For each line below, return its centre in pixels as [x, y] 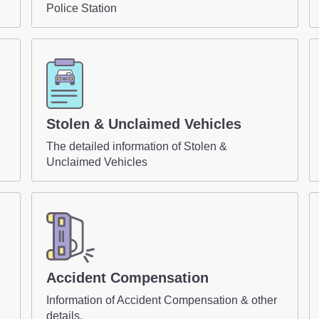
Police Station [82, 9]
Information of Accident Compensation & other [162, 300]
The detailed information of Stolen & [137, 147]
